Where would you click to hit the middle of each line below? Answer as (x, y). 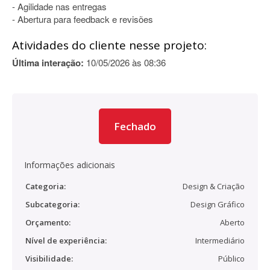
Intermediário (220, 240)
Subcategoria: (52, 204)
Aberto (232, 222)
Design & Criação (214, 186)
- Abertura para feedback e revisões (83, 19)
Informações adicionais (70, 165)
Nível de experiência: (66, 240)
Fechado (135, 126)
